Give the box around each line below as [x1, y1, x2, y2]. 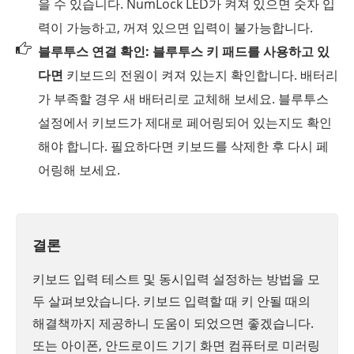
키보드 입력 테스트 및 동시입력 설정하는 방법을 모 [32, 270, 320, 288]
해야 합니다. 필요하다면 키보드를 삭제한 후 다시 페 [38, 137, 329, 156]
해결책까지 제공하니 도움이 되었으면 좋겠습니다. [32, 314, 314, 333]
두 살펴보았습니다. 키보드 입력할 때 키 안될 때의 [32, 292, 311, 311]
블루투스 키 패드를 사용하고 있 [153, 43, 330, 61]
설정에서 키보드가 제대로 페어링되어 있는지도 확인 [38, 114, 332, 132]
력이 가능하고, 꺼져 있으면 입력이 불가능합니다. [38, 19, 313, 37]
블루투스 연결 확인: [38, 43, 149, 61]
